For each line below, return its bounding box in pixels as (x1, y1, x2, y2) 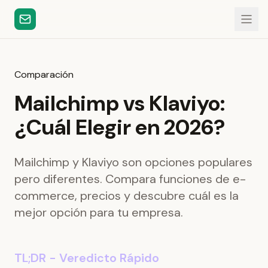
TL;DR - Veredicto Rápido (14, 250, 159, 266)
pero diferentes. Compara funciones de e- (14, 171, 246, 187)
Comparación (14, 68, 74, 81)
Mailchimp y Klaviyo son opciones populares (14, 154, 252, 170)
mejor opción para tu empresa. (14, 205, 183, 220)
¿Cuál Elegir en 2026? (14, 113, 226, 141)
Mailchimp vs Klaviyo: (14, 89, 225, 117)
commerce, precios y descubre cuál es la (14, 188, 239, 203)
